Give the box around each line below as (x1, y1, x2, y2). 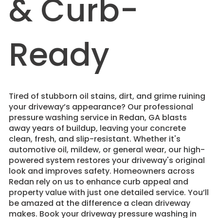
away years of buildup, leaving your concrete (8, 122, 186, 134)
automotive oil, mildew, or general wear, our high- (8, 144, 205, 155)
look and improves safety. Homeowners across (8, 165, 195, 177)
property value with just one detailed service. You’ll (8, 186, 209, 198)
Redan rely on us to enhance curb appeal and (8, 176, 188, 187)
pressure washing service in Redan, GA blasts (8, 111, 187, 123)
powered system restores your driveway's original (8, 154, 205, 166)
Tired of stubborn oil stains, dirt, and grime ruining (8, 90, 205, 102)
